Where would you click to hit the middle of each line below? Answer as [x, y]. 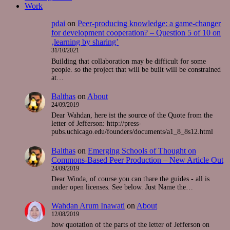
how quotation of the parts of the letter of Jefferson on [130, 225]
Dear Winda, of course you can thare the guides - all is [130, 179]
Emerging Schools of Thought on [142, 150]
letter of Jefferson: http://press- [96, 124]
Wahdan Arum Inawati [88, 206]
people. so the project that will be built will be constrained [136, 69]
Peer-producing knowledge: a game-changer [149, 24]
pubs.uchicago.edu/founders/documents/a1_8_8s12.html [132, 132]
